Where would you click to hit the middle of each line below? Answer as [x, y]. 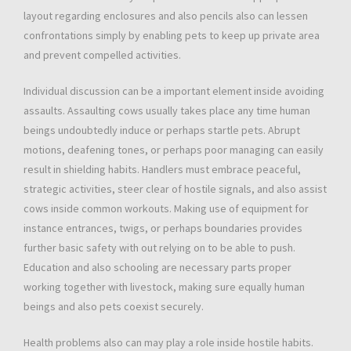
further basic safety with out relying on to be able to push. [159, 248]
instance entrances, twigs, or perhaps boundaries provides [163, 228]
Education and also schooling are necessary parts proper [157, 268]
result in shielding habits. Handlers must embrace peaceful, [162, 170]
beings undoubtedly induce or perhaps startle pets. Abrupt [162, 130]
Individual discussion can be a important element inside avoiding [174, 91]
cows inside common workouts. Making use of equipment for [166, 209]
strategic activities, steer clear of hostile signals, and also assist [175, 189]
